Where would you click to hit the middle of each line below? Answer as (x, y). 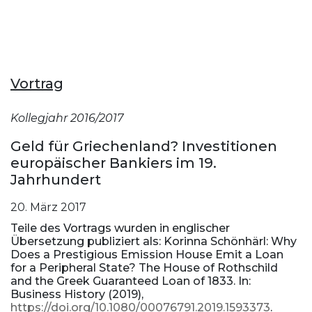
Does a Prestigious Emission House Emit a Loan (147, 255)
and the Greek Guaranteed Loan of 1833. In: (131, 281)
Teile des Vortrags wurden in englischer (120, 228)
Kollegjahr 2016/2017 (67, 118)
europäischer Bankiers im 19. (114, 163)
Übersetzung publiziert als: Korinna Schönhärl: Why (154, 242)
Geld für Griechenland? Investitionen (144, 147)
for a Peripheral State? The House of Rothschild (144, 268)
